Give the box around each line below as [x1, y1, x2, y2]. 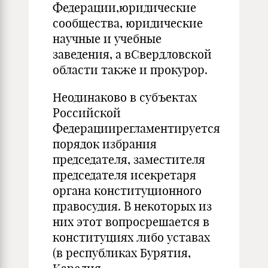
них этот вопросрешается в [53, 214, 209, 229]
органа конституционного [53, 183, 202, 198]
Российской [53, 105, 121, 120]
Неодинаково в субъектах [53, 90, 197, 105]
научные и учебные [53, 31, 162, 46]
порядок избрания [53, 136, 157, 151]
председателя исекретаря [53, 167, 196, 182]
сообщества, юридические [53, 16, 203, 31]
